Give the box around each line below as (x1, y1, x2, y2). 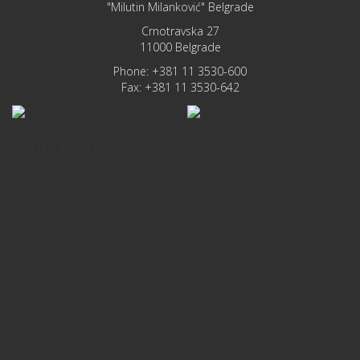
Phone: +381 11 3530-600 (113, 63, 247, 79)
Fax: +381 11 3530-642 (121, 80, 239, 95)
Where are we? (12, 133, 144, 159)
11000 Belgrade (139, 39, 221, 55)
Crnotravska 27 (141, 23, 219, 39)
